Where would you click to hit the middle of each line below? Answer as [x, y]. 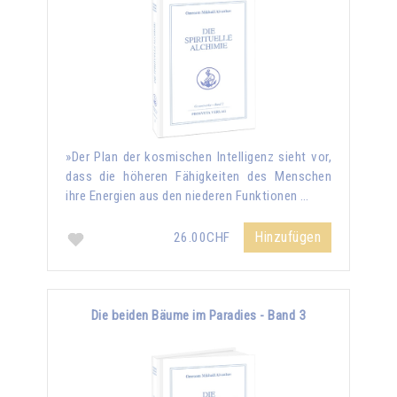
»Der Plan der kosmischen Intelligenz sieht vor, [198, 156]
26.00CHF [203, 237]
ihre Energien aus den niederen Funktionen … [187, 195]
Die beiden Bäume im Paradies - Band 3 [198, 315]
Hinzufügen [288, 237]
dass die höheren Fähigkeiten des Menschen [198, 176]
